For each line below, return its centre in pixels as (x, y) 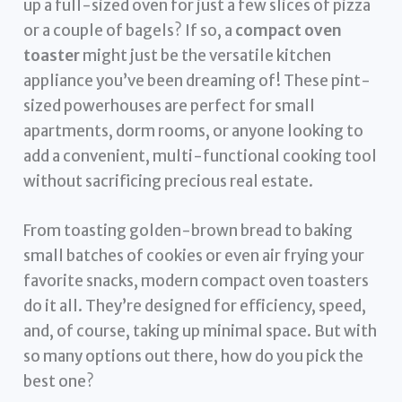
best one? (59, 381)
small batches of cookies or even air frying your (194, 255)
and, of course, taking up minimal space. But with (201, 331)
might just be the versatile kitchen (206, 55)
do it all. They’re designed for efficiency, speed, (195, 306)
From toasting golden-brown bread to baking (188, 230)
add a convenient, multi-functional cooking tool (201, 156)
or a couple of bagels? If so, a (130, 30)
